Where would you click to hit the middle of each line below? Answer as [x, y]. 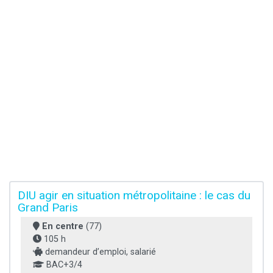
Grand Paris [48, 208]
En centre [63, 227]
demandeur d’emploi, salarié [99, 252]
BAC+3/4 [63, 265]
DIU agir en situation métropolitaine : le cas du [134, 196]
